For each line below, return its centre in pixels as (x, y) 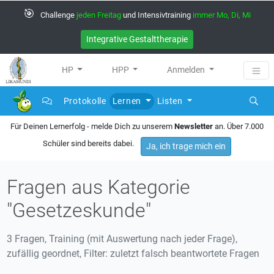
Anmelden (187, 70)
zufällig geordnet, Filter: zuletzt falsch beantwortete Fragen (133, 254)
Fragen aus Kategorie (99, 187)
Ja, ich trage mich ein (186, 146)
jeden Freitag (99, 15)
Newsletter (194, 126)
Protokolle (85, 101)
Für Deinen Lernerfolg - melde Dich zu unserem (92, 126)
